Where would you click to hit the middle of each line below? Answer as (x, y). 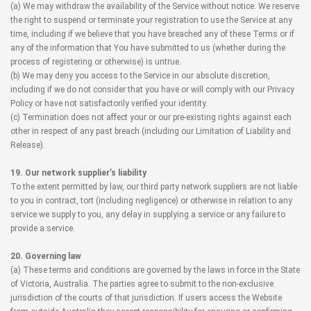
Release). (28, 145)
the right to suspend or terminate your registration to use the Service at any (151, 20)
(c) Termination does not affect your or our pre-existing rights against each (151, 117)
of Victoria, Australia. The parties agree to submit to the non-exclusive (142, 284)
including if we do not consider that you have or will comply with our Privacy (152, 90)
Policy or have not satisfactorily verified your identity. (109, 103)
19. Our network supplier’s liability (78, 173)
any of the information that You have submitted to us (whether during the (148, 48)
